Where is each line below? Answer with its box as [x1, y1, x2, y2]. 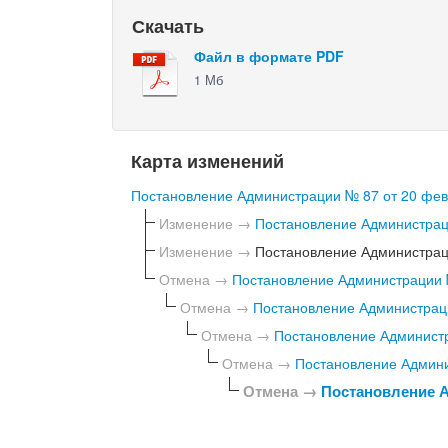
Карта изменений [131, 147, 285, 173]
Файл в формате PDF [194, 46, 345, 67]
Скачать [132, 13, 205, 39]
